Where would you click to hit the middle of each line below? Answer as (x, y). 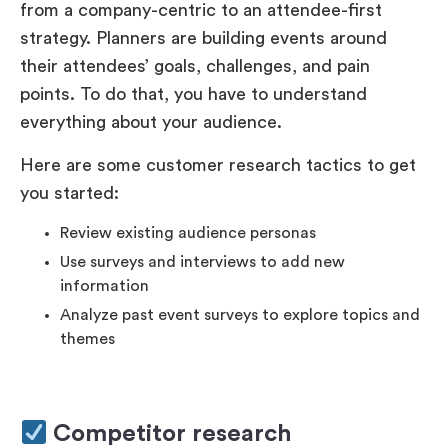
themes (87, 339)
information (104, 286)
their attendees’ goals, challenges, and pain (195, 66)
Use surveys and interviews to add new (202, 262)
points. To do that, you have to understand (193, 94)
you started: (69, 192)
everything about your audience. (151, 122)
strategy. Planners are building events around (203, 38)
